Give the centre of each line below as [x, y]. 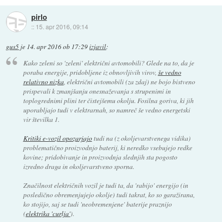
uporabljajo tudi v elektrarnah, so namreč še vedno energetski [107, 110]
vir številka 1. [41, 119]
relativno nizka [43, 82]
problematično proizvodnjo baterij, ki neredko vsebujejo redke [108, 148]
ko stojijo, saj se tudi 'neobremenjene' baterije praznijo [97, 204]
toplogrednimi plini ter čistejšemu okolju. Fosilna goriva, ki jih [108, 101]
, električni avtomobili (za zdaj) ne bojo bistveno [129, 82]
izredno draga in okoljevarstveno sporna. [79, 166]
